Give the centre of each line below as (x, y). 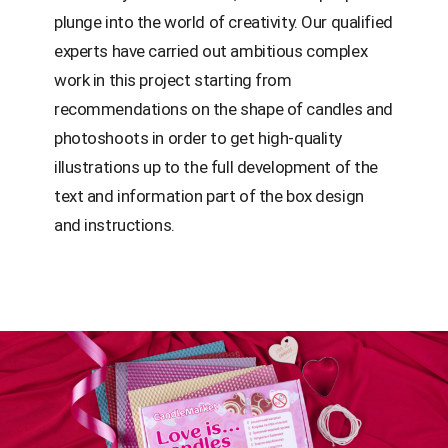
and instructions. (114, 224)
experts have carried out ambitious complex (211, 50)
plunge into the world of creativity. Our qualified (223, 21)
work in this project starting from (173, 79)
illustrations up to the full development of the (216, 166)
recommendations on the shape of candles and (223, 108)
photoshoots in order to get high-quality (198, 137)
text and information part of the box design (209, 195)
